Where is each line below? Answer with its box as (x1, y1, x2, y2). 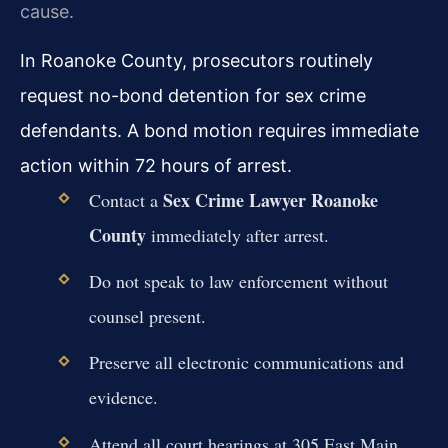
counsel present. (88, 304, 206, 329)
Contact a (88, 188, 163, 213)
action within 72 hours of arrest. (20, 155, 292, 177)
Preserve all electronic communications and (88, 350, 404, 375)
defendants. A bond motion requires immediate (20, 120, 419, 142)
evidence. (88, 385, 158, 410)
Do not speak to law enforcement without (88, 269, 388, 294)
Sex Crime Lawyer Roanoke (162, 187, 378, 214)
